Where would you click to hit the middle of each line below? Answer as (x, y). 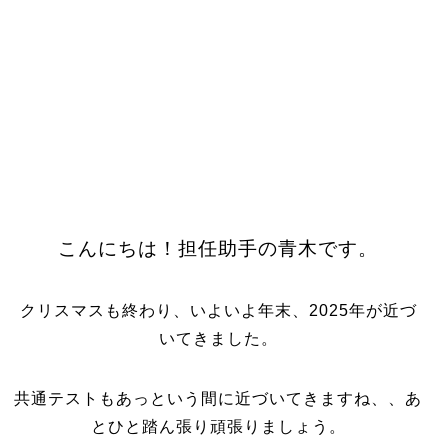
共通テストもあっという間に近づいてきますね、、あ (218, 398)
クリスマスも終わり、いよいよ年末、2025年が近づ (218, 310)
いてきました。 (218, 338)
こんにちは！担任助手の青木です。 (218, 248)
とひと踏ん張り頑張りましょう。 (218, 426)
